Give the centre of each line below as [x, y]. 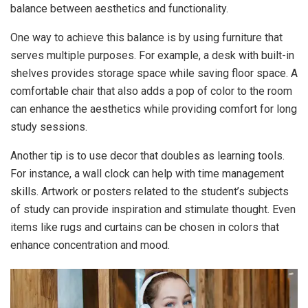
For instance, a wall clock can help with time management [147, 174]
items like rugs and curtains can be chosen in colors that [145, 228]
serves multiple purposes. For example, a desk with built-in [152, 56]
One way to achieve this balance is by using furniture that [146, 38]
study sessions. [49, 127]
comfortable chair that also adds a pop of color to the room [151, 91]
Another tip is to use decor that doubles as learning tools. [147, 156]
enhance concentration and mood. [90, 245]
